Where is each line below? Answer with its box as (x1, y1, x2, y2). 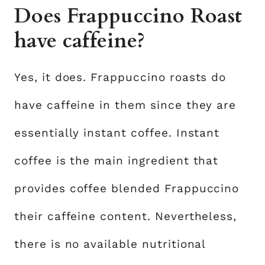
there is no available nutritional (14, 237, 206, 251)
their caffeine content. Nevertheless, (14, 209, 237, 223)
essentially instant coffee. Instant (14, 125, 220, 140)
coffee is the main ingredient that (14, 153, 219, 167)
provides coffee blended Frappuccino (14, 181, 240, 195)
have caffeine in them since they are (14, 98, 237, 112)
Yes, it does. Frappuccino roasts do (14, 70, 227, 84)
